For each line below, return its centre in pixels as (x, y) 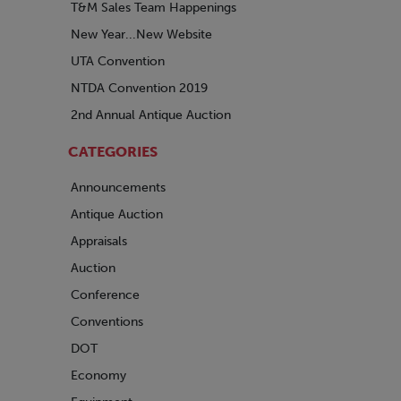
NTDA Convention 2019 (139, 88)
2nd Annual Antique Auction (151, 115)
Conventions (107, 322)
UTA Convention (118, 61)
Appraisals (99, 241)
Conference (105, 295)
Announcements (118, 188)
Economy (98, 375)
